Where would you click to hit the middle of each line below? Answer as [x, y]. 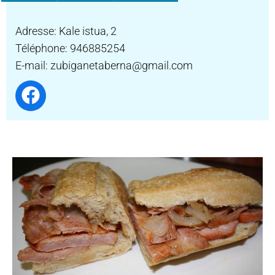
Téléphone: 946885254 [70, 48]
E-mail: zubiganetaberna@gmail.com [104, 66]
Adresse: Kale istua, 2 [66, 31]
